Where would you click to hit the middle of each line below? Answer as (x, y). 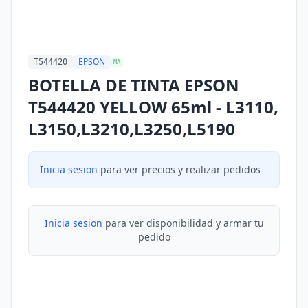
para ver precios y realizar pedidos (179, 169)
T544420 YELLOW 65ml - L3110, (153, 107)
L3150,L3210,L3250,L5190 (132, 129)
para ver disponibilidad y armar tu (183, 223)
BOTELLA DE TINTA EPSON (134, 85)
